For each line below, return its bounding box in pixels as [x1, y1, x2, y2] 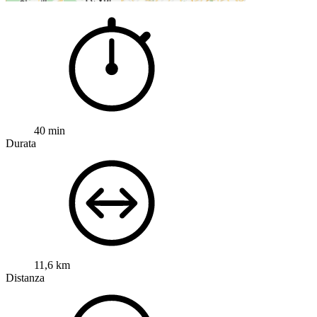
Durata [6, 137, 36, 150]
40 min [34, 125, 65, 137]
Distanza [6, 272, 45, 284]
